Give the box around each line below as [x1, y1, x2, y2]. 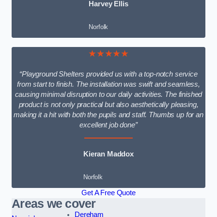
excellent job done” [79, 121, 138, 129]
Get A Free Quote [81, 189, 136, 197]
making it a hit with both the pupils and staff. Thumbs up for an [14, 111, 203, 119]
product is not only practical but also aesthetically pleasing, [18, 101, 199, 109]
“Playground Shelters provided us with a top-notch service [19, 70, 198, 78]
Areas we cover [12, 197, 96, 211]
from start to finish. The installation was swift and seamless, [17, 80, 200, 89]
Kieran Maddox [83, 150, 134, 158]
